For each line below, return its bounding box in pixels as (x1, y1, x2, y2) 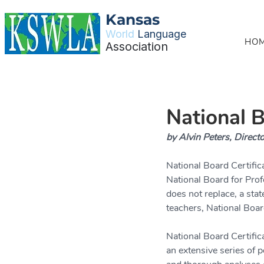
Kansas (105, 11, 160, 28)
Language (137, 28, 186, 40)
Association (105, 39, 168, 54)
